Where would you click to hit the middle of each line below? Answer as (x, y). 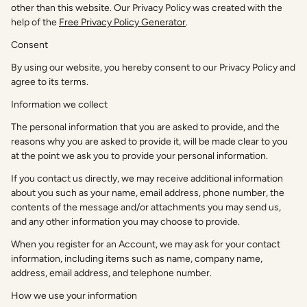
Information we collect (59, 104)
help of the (35, 22)
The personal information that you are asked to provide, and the (145, 127)
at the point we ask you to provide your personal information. (139, 156)
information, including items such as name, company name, (137, 258)
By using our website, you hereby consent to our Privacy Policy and (153, 67)
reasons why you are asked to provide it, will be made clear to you (149, 141)
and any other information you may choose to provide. (125, 221)
